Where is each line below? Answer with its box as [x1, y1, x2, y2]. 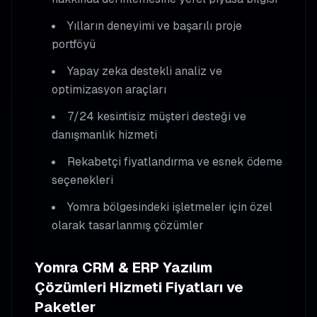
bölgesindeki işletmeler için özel [100, 200, 272, 214]
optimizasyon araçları [52, 82, 166, 97]
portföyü [52, 37, 96, 52]
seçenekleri [52, 173, 113, 188]
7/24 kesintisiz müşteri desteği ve [67, 109, 246, 124]
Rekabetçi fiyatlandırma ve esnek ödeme [67, 154, 282, 169]
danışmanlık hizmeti [52, 127, 157, 142]
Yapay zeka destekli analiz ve [67, 64, 222, 79]
